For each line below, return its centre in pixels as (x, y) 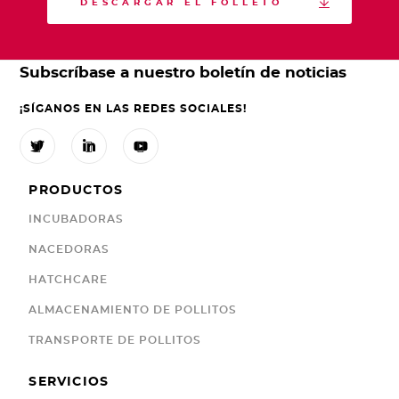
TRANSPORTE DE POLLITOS (115, 340)
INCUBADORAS (77, 219)
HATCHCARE (69, 279)
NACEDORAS (69, 249)
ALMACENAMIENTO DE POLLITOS (133, 309)
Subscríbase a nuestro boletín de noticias (183, 72)
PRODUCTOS (76, 190)
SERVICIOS (69, 382)
